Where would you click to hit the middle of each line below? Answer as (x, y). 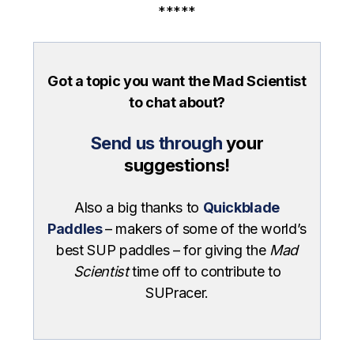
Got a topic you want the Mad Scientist (177, 81)
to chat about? (177, 103)
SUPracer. (177, 293)
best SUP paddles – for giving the (163, 250)
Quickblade (241, 208)
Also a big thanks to (139, 208)
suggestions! (177, 166)
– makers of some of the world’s (206, 229)
